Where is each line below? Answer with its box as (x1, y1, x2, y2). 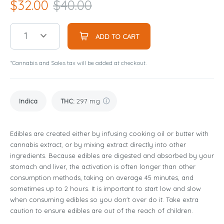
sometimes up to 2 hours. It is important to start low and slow (10, 184, 201, 192)
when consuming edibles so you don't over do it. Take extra (10, 195, 198, 203)
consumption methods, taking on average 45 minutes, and (10, 173, 193, 181)
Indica (19, 96, 37, 105)
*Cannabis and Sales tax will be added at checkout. (10, 58, 146, 66)
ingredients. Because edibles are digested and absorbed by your (10, 151, 214, 159)
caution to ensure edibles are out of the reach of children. (10, 206, 193, 214)
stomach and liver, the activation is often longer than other (10, 162, 195, 170)
